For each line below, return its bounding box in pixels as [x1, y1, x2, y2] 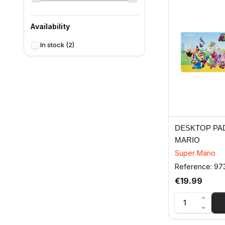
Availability [30, 22, 70, 31]
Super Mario [175, 148, 215, 157]
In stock [40, 41, 66, 49]
